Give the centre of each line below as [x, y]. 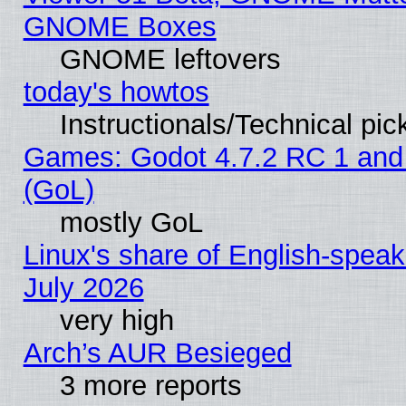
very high [116, 320]
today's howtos [116, 92]
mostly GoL [131, 222]
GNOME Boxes [120, 26]
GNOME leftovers [170, 59]
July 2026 [83, 287]
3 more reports [150, 385]
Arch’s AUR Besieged [157, 353]
